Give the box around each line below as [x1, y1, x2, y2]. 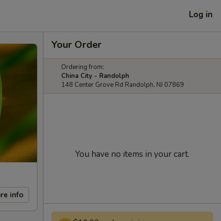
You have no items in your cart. [75, 148, 189, 160]
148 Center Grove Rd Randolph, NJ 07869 [61, 80, 184, 89]
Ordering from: [61, 63, 104, 72]
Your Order [51, 38, 102, 51]
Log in [189, 8, 213, 20]
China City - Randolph [61, 72, 129, 80]
